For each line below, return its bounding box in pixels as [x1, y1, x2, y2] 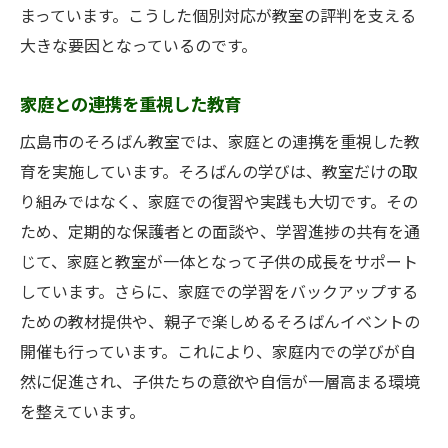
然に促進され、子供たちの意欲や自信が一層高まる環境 [20, 373, 420, 393]
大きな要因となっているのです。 [20, 37, 257, 57]
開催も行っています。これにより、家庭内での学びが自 [20, 343, 416, 363]
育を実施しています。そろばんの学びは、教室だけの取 [20, 163, 418, 183]
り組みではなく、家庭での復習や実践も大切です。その [20, 193, 418, 213]
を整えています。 [20, 403, 145, 423]
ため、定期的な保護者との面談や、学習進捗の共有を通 [20, 223, 420, 243]
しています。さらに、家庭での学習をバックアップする [20, 283, 418, 303]
